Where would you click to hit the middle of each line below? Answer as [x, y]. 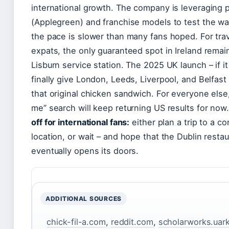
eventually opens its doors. [85, 151]
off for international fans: [81, 122]
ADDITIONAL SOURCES [84, 198]
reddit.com [132, 222]
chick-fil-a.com [76, 222]
